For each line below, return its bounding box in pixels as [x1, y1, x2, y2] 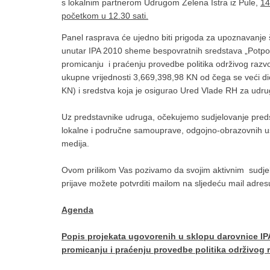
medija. [61, 139, 89, 148]
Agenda [61, 205, 93, 215]
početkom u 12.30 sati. [61, 11, 148, 20]
